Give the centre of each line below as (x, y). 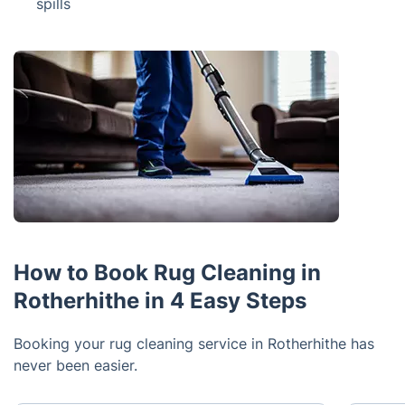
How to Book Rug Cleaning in (167, 273)
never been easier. (75, 365)
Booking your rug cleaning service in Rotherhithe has (194, 344)
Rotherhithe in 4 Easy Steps (160, 301)
